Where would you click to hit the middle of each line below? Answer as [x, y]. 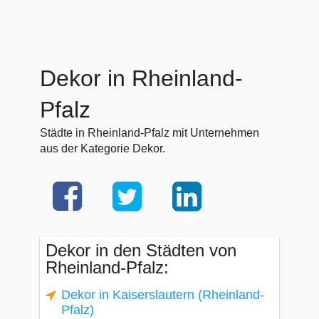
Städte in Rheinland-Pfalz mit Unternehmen [150, 133]
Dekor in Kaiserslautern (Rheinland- [163, 295]
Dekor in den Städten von [141, 250]
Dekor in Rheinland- [141, 78]
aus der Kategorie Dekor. [103, 148]
